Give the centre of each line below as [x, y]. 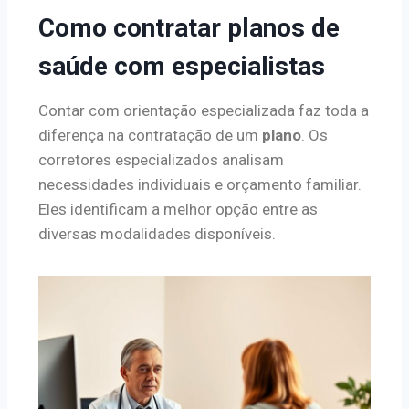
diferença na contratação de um [150, 135]
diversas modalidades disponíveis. [157, 233]
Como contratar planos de [189, 27]
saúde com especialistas [182, 66]
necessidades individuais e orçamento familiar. [200, 184]
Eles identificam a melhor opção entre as [178, 209]
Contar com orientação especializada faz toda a [204, 110]
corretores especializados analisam [161, 159]
